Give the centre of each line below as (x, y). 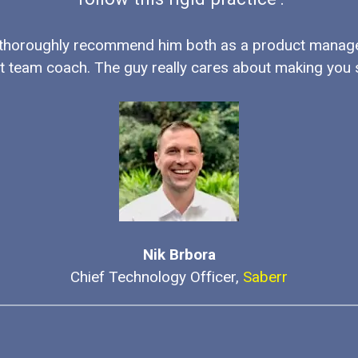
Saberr (265, 277)
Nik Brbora (179, 255)
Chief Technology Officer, (157, 277)
